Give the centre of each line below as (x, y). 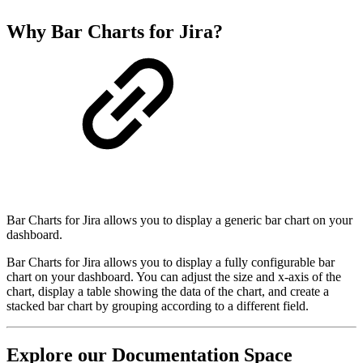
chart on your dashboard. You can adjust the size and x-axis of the (174, 277)
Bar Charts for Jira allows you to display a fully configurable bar (171, 263)
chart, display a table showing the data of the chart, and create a (168, 292)
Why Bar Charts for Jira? (115, 32)
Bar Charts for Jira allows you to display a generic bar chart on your (179, 220)
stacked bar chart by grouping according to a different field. (158, 306)
